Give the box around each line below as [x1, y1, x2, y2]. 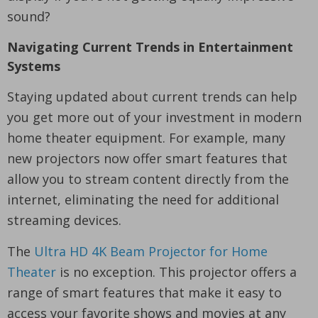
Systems [7, 57, 60, 75]
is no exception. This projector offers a [56, 263, 297, 281]
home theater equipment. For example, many [7, 129, 285, 147]
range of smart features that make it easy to [7, 284, 282, 302]
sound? [7, 8, 50, 26]
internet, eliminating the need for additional [7, 191, 279, 209]
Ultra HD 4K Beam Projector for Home [34, 243, 268, 261]
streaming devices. [7, 212, 121, 229]
